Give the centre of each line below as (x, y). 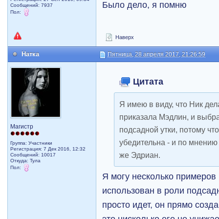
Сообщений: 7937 (32, 5)
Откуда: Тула (26, 161)
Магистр (22, 127)
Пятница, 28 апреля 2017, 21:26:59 (157, 55)
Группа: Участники (32, 143)
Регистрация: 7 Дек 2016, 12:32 (48, 149)
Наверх (124, 37)
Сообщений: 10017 (33, 155)
